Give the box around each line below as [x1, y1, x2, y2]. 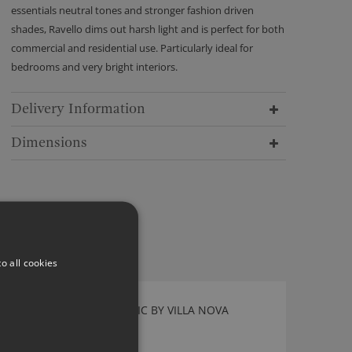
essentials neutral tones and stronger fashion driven [11, 3, 254, 17]
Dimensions [11, 134, 87, 151]
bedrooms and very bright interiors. [11, 60, 178, 74]
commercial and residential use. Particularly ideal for [11, 41, 253, 55]
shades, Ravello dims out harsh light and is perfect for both [11, 22, 284, 36]
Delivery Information [11, 101, 145, 117]
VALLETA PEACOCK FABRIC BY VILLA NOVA [10, 302, 229, 317]
